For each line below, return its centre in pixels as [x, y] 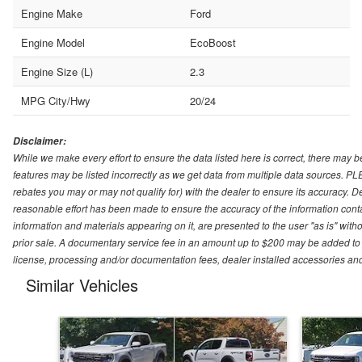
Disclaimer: [40, 141]
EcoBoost [213, 43]
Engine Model [53, 43]
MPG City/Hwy [56, 101]
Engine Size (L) [57, 72]
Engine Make [52, 14]
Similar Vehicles [82, 285]
